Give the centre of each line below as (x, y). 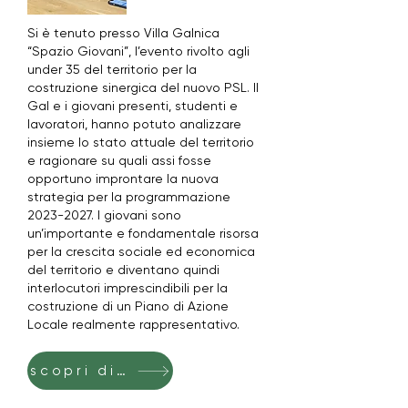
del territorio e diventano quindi (123, 270)
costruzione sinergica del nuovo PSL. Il (143, 87)
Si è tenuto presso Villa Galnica (123, 33)
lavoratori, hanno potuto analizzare (134, 124)
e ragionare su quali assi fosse (119, 160)
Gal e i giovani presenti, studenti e (133, 106)
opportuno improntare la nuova (123, 178)
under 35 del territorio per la (112, 69)
